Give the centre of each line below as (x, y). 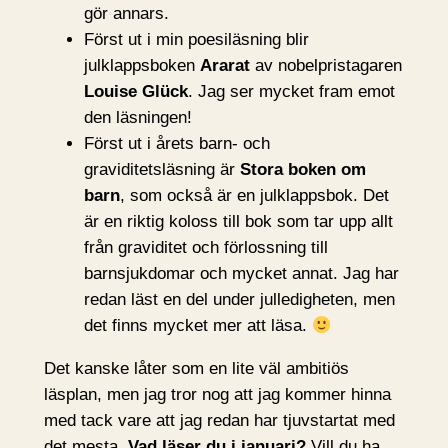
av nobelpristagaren (325, 66)
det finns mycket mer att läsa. (197, 326)
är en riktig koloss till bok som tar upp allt (238, 222)
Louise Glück (135, 92)
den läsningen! (137, 118)
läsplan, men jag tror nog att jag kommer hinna (217, 394)
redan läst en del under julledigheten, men (239, 300)
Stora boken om (302, 170)
